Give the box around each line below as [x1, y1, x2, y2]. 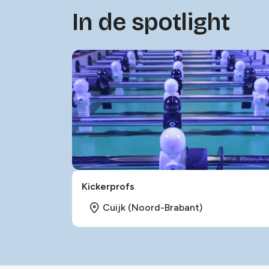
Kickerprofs [82, 181, 134, 192]
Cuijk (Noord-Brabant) [103, 202, 202, 213]
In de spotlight [72, 8, 230, 37]
